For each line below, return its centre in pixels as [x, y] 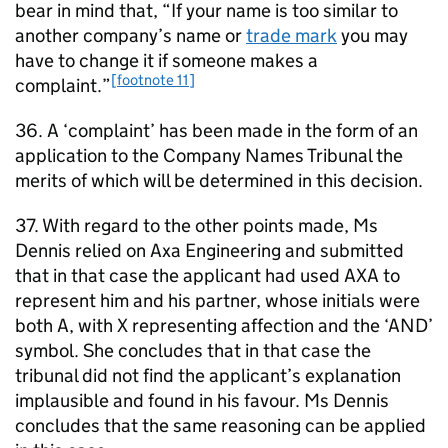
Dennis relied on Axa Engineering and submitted [209, 250]
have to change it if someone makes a [166, 60]
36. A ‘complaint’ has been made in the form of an [216, 130]
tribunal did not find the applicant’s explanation [208, 375]
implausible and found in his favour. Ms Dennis [202, 400]
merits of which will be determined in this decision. [219, 180]
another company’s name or [130, 35]
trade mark [291, 35]
